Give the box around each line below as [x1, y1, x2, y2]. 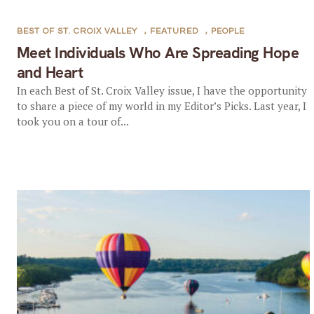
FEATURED [149, 27, 198, 36]
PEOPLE [210, 27, 245, 36]
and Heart [16, 62, 83, 83]
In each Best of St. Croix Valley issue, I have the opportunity [16, 83, 307, 97]
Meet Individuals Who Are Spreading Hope [16, 43, 299, 63]
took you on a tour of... [16, 114, 129, 128]
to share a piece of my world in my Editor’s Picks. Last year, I [16, 99, 306, 113]
